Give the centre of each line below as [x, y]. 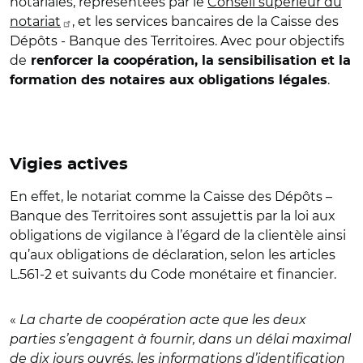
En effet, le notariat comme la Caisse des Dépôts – [171, 196]
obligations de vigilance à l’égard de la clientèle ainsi [178, 235]
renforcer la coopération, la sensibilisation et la [189, 61]
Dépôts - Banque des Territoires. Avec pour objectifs [177, 41]
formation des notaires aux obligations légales [169, 80]
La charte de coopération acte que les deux [161, 320]
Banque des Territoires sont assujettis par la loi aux [173, 216]
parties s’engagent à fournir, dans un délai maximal [180, 339]
